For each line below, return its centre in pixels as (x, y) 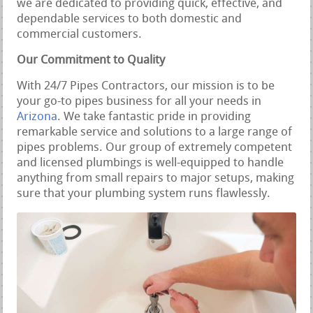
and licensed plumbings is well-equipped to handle (151, 163)
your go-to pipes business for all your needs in (139, 101)
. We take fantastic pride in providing (154, 117)
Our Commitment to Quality (91, 60)
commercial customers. (80, 34)
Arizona (37, 117)
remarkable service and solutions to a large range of (155, 132)
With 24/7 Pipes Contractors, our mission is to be (146, 86)
